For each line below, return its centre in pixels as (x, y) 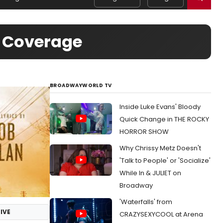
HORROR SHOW (144, 132)
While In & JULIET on (150, 173)
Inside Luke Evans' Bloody (160, 107)
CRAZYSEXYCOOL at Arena (161, 214)
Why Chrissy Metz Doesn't (160, 148)
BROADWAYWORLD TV (81, 85)
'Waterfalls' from (146, 202)
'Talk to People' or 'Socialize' (165, 161)
